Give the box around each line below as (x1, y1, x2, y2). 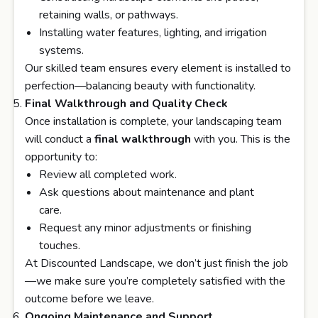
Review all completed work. (39, 167, 177, 183)
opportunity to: (25, 149, 97, 165)
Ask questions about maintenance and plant (39, 185, 254, 201)
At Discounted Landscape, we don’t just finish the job (25, 256, 288, 272)
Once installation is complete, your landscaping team (25, 114, 282, 130)
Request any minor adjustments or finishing (39, 220, 251, 236)
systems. (39, 43, 84, 59)
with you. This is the (191, 131, 290, 148)
